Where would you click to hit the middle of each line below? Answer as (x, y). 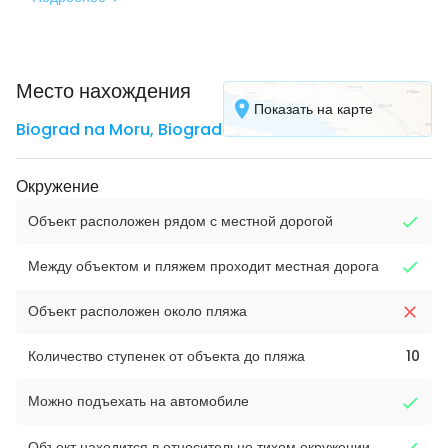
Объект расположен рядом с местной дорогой (180, 221)
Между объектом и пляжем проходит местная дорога (203, 266)
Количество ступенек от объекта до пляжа (166, 356)
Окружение (57, 186)
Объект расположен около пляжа (137, 311)
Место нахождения (103, 91)
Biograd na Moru (83, 129)
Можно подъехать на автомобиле (138, 401)
